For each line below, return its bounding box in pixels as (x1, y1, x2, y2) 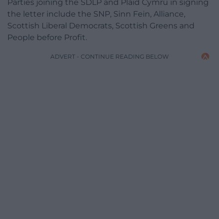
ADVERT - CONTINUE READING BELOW (50, 53, 169, 61)
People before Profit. (7, 33, 87, 43)
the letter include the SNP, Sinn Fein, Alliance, (7, 9, 185, 19)
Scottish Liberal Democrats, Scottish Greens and (7, 21, 195, 31)
